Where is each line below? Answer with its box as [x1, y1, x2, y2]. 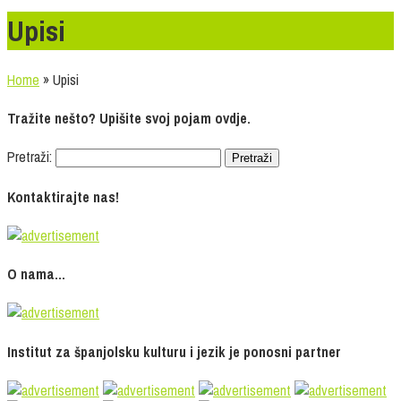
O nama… [7, 264, 65, 285]
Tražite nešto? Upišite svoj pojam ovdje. [7, 108, 251, 129]
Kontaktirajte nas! [7, 186, 119, 207]
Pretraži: [7, 147, 52, 167]
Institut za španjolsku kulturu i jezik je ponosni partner [7, 341, 341, 362]
